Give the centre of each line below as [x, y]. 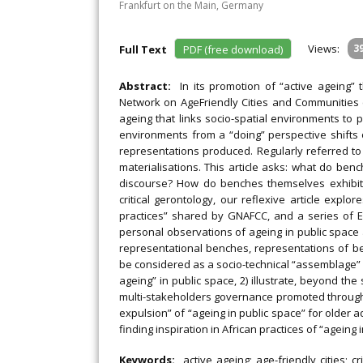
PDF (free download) [233, 49]
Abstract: [149, 86]
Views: [324, 49]
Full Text [145, 49]
